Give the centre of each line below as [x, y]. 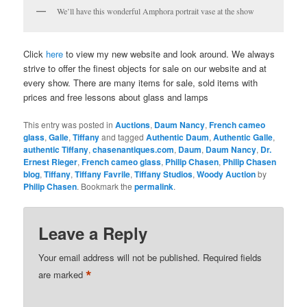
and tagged [123, 137]
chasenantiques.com [134, 150]
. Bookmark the [106, 186]
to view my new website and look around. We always [169, 54]
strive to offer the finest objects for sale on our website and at [145, 69]
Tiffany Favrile [103, 174]
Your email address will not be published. [120, 257]
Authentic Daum [178, 137]
